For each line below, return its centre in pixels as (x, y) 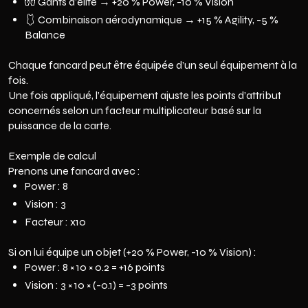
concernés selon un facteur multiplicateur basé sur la (135, 110)
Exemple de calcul (52, 156)
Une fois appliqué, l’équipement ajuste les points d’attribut (145, 95)
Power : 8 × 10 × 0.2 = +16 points (95, 267)
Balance (45, 35)
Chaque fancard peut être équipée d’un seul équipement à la (153, 65)
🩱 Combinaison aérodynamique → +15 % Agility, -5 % (152, 20)
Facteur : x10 (55, 222)
